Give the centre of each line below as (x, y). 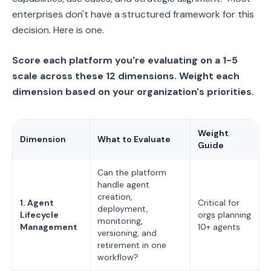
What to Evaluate (134, 139)
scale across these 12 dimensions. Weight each (126, 76)
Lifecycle (39, 215)
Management (49, 227)
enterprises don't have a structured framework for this (133, 14)
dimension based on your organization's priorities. (133, 92)
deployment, (123, 209)
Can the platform (132, 172)
